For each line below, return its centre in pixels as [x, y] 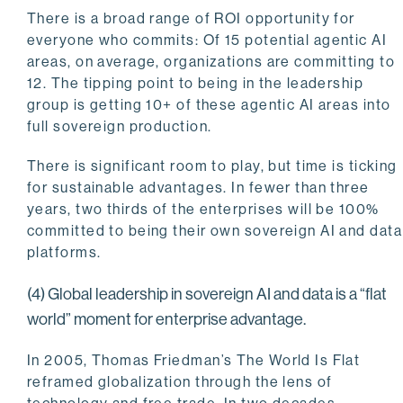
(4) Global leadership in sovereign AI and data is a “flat [207, 295]
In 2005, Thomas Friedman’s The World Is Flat [194, 361]
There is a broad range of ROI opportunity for [191, 19]
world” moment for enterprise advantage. [166, 320]
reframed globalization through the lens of [180, 382]
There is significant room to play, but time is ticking [212, 166]
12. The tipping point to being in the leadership [196, 84]
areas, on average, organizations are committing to [211, 62]
